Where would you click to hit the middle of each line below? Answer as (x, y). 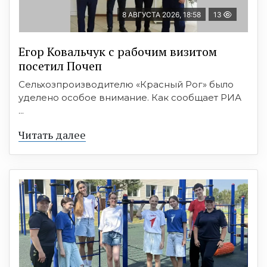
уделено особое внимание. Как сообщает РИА (130, 97)
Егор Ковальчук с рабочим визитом (118, 51)
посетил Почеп (60, 66)
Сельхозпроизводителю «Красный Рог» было (126, 84)
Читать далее (52, 134)
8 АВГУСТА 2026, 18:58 (162, 14)
